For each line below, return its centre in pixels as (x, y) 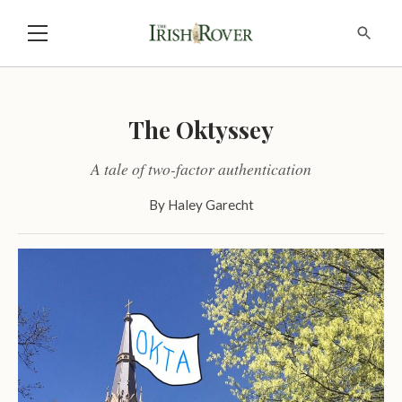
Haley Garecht (210, 204)
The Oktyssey (201, 129)
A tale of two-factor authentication (201, 168)
